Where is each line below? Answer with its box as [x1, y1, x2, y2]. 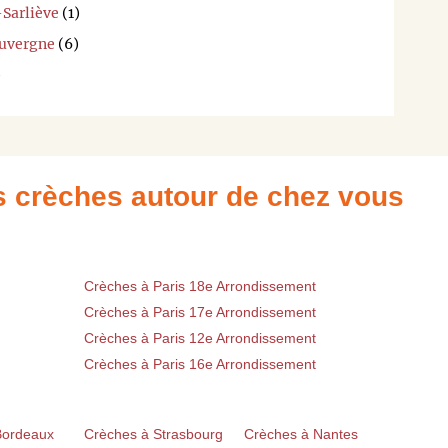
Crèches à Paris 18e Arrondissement [84, 277, 316, 294]
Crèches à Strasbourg [84, 425, 223, 442]
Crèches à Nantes [244, 425, 358, 442]
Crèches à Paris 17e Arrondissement [84, 303, 316, 320]
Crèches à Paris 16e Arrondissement [84, 355, 316, 372]
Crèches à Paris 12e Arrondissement [84, 329, 316, 346]
